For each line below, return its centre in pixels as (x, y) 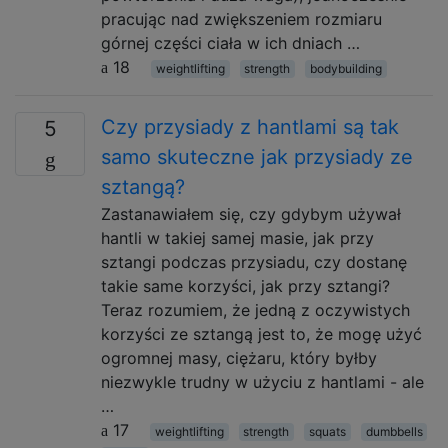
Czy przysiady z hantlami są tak (250, 127)
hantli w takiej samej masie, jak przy (237, 238)
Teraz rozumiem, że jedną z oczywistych (255, 310)
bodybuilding (345, 68)
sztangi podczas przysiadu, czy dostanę (254, 262)
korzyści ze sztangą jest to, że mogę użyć (261, 334)
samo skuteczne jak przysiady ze (257, 157)
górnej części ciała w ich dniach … (230, 43)
